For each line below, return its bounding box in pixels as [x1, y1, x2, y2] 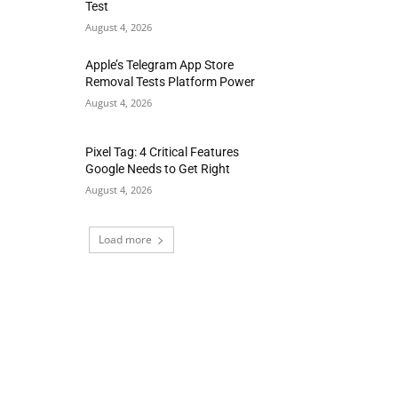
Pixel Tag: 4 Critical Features [85, 145, 240, 160]
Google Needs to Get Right [85, 162, 231, 177]
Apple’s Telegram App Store [85, 58, 235, 73]
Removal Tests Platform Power [85, 75, 256, 90]
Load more [99, 232, 152, 248]
